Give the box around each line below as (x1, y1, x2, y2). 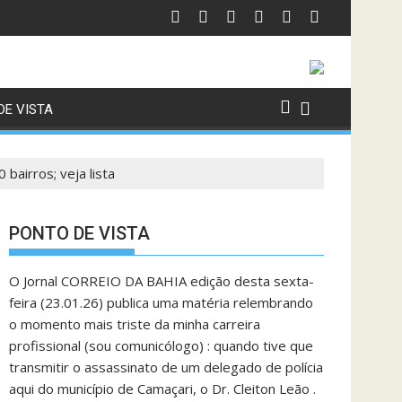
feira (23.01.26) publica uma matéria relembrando (9, 293, 313, 311)
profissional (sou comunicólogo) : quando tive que (9, 336, 313, 354)
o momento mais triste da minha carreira (9, 315, 260, 333)
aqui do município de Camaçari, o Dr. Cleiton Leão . (9, 380, 316, 398)
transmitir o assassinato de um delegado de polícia (9, 358, 323, 376)
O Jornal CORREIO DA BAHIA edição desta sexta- (9, 272, 314, 290)
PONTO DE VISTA (9, 223, 150, 244)
